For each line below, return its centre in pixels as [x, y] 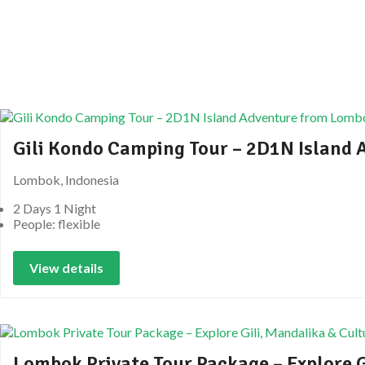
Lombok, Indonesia [66, 179]
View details [66, 267]
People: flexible [57, 223]
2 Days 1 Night [55, 208]
